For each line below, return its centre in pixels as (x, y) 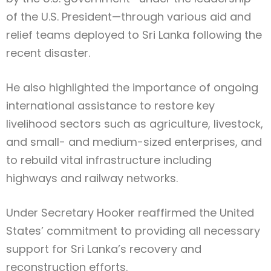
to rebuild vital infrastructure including (109, 160)
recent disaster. (48, 53)
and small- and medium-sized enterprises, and (134, 142)
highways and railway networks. (92, 178)
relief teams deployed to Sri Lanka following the (134, 35)
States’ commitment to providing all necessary (133, 231)
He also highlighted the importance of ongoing (132, 88)
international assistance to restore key (110, 106)
